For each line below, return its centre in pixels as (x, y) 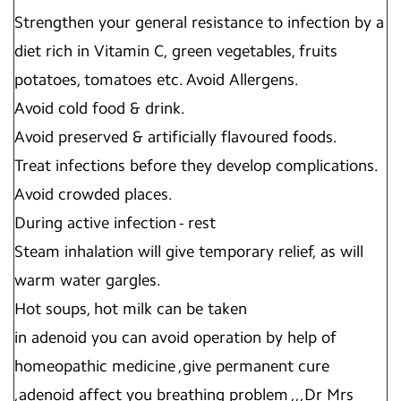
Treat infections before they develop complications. (196, 166)
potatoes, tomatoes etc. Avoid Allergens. (157, 80)
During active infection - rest (115, 223)
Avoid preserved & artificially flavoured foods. (176, 137)
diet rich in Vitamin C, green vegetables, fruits (176, 51)
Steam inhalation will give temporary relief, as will (189, 252)
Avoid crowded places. (94, 194)
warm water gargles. (88, 280)
